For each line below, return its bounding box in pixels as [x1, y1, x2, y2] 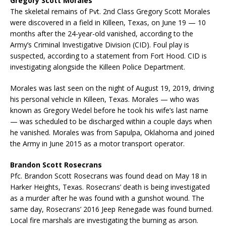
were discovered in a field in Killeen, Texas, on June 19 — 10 [10, 17, 206, 27]
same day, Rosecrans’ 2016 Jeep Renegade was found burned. [10, 204, 213, 214]
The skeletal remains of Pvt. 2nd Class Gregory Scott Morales [10, 6, 210, 16]
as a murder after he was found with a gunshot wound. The [10, 193, 204, 203]
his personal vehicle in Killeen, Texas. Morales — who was [10, 94, 199, 104]
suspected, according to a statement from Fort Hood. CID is [10, 50, 207, 61]
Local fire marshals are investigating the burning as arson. [10, 215, 198, 225]
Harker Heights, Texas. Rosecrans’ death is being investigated [10, 182, 210, 192]
